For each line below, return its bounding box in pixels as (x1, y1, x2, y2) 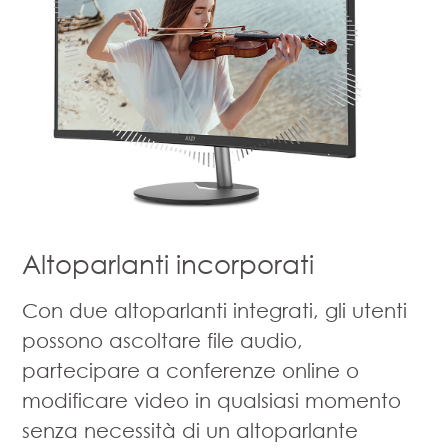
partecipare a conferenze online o (22, 357, 360, 382)
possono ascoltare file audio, (22, 327, 304, 352)
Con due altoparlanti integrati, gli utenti (22, 297, 408, 322)
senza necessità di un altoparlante (22, 417, 359, 442)
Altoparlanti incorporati (22, 247, 315, 280)
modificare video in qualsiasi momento (22, 387, 402, 412)
